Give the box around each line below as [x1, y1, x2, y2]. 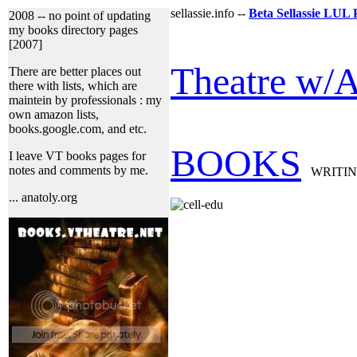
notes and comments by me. [9, 163, 148, 177]
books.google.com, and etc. [9, 122, 147, 135]
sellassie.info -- [171, 6, 249, 20]
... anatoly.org [9, 190, 77, 204]
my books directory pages [9, 23, 138, 37]
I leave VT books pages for [9, 149, 146, 163]
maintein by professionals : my [9, 93, 162, 107]
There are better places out [9, 65, 141, 78]
